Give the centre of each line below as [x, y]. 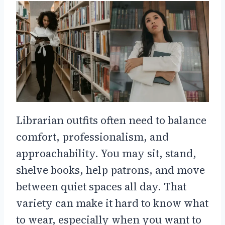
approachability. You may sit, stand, [106, 153]
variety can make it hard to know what [112, 203]
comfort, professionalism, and [92, 137]
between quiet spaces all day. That [101, 186]
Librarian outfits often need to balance [111, 120]
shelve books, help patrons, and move [110, 170]
